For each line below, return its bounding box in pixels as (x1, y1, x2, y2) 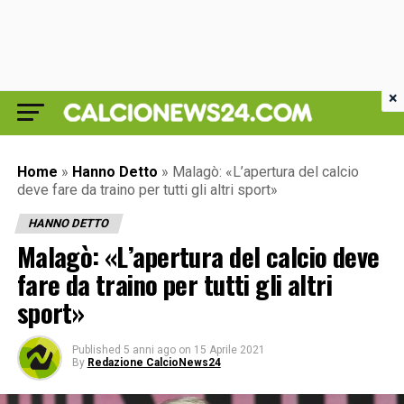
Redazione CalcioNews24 (87, 356, 221, 369)
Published (71, 344, 121, 356)
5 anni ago (123, 344, 176, 356)
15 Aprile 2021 (193, 344, 265, 356)
